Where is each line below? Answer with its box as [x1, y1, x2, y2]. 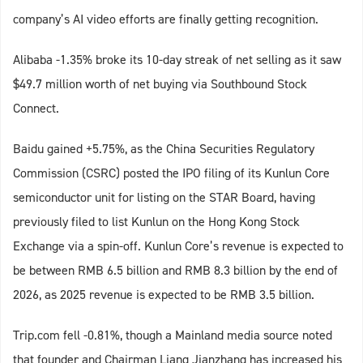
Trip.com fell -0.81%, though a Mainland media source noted [13, 327, 332, 344]
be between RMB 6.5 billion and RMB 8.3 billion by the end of [13, 262, 338, 280]
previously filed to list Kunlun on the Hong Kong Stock [13, 213, 300, 231]
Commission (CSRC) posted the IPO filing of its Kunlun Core [13, 164, 330, 182]
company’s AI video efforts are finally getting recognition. [13, 11, 318, 28]
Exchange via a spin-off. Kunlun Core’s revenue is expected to [13, 237, 344, 255]
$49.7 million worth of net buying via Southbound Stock [13, 75, 307, 93]
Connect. [13, 100, 59, 117]
